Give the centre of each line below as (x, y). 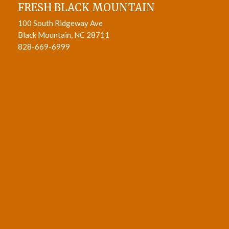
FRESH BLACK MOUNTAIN (86, 7)
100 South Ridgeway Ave (60, 23)
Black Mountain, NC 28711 (63, 35)
